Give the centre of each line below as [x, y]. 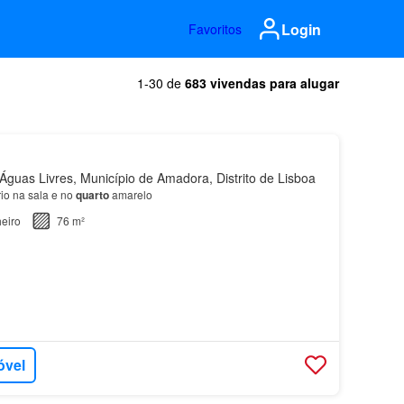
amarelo [130, 194]
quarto [92, 195]
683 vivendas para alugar [262, 83]
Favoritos [215, 29]
